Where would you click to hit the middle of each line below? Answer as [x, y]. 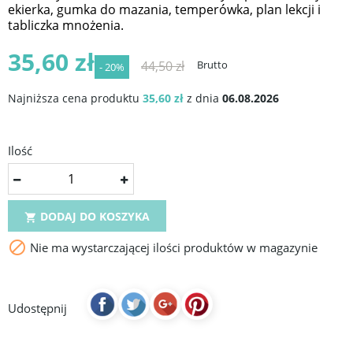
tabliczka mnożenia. [66, 26]
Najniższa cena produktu [75, 98]
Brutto [212, 65]
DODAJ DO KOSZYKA [93, 217]
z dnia [203, 98]
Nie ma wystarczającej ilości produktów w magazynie [172, 248]
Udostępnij [37, 308]
